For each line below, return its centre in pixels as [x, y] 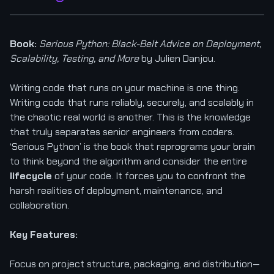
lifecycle [31, 176]
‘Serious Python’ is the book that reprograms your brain [132, 146]
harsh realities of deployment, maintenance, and [116, 190]
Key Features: [44, 234]
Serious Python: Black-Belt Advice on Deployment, [150, 43]
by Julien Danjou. [177, 58]
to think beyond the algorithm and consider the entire [128, 161]
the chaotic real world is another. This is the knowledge [130, 117]
